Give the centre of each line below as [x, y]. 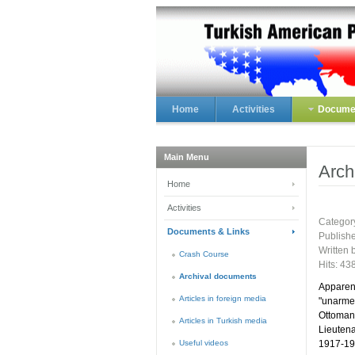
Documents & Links [208, 231]
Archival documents [218, 276]
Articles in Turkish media [223, 321]
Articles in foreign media [223, 298]
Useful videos [204, 343]
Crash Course [204, 254]
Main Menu [187, 157]
